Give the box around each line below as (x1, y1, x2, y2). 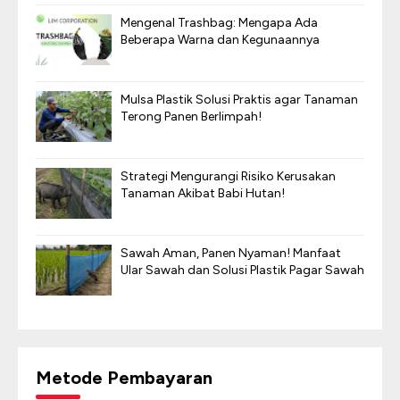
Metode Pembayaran (36, 367, 212, 388)
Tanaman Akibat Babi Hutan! (121, 186, 285, 201)
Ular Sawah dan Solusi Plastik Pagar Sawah (121, 262, 364, 278)
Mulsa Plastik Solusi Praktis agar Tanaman (121, 92, 358, 107)
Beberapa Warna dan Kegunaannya (121, 32, 320, 47)
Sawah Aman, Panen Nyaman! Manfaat (121, 246, 341, 261)
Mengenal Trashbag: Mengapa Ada (121, 15, 318, 30)
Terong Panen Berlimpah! (121, 109, 262, 124)
